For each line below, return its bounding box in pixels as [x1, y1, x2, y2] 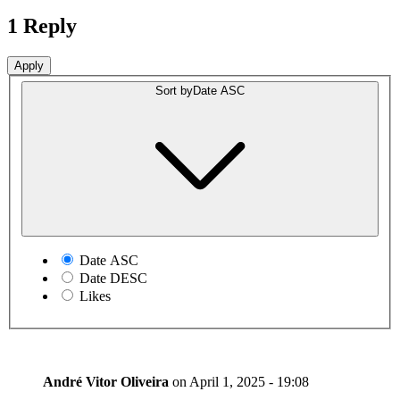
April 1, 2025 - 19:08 [189, 374, 309, 390]
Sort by [155, 84, 193, 98]
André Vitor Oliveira [43, 374, 172, 390]
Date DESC [79, 271, 147, 287]
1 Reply [7, 13, 77, 37]
